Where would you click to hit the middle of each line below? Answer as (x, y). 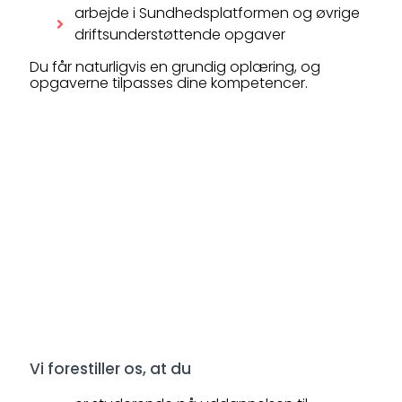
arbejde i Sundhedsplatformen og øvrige (217, 13)
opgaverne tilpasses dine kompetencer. (169, 83)
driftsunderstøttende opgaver (180, 35)
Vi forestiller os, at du (110, 369)
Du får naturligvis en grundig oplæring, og (175, 67)
